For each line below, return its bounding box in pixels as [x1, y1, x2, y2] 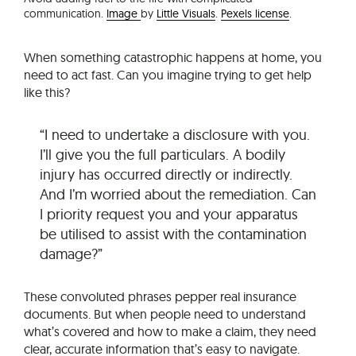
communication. [24, 6, 106, 21]
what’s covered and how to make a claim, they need [24, 323, 316, 340]
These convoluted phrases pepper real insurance [24, 288, 296, 305]
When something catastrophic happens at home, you [24, 49, 322, 66]
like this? [24, 84, 70, 101]
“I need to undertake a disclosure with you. [40, 126, 310, 144]
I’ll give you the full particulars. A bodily [40, 146, 285, 164]
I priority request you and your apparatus [40, 206, 298, 223]
